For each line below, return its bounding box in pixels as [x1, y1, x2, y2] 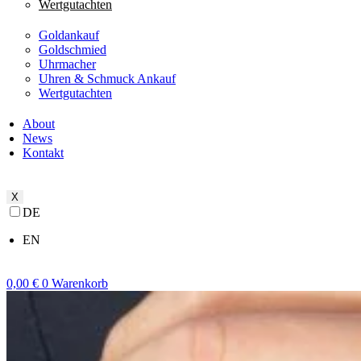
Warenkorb [52, 276, 108, 290]
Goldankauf [39, 27, 99, 42]
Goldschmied [39, 42, 106, 56]
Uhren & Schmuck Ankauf [39, 71, 176, 85]
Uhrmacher [39, 56, 96, 71]
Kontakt [23, 145, 64, 160]
